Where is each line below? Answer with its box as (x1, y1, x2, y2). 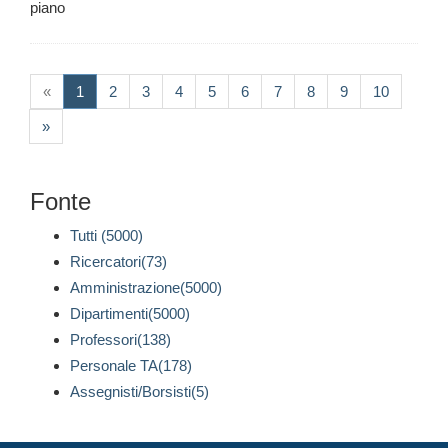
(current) (83, 82, 139, 100)
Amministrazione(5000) (70, 279, 222, 297)
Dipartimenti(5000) (70, 305, 190, 323)
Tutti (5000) (70, 227, 143, 245)
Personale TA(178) (70, 357, 192, 375)
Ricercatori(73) (70, 253, 167, 271)
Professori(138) (70, 331, 171, 349)
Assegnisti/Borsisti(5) (70, 383, 209, 401)
